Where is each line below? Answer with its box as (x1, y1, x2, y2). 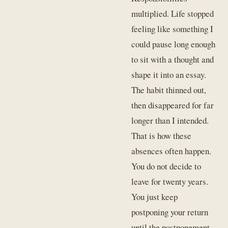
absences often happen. (131, 145, 212, 157)
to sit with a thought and (131, 53, 214, 66)
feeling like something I (131, 23, 214, 35)
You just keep (131, 191, 178, 203)
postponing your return (131, 206, 209, 218)
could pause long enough (131, 38, 216, 50)
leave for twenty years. (131, 176, 209, 188)
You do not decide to (131, 160, 202, 173)
